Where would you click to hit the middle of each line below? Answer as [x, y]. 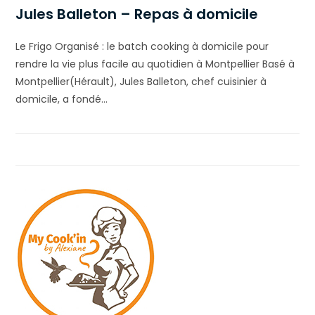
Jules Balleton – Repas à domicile [137, 14]
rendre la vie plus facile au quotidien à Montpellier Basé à [155, 64]
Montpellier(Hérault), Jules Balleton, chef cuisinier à [141, 81]
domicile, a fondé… [62, 99]
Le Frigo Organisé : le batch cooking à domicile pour [142, 46]
